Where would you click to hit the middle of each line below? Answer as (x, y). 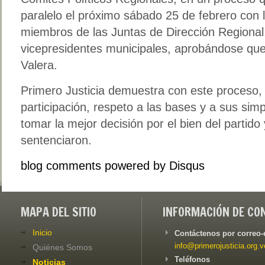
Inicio (42, 232)
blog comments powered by (95, 165)
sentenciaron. (56, 140)
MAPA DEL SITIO (59, 212)
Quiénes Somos (62, 247)
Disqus (187, 165)
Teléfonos (192, 259)
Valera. (39, 65)
